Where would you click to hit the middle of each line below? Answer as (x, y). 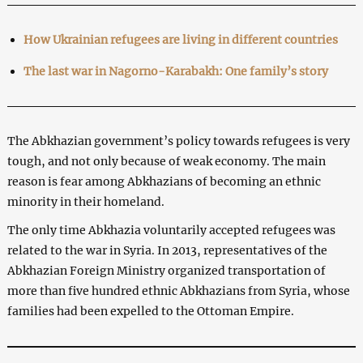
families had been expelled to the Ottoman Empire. (150, 311)
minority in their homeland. (85, 201)
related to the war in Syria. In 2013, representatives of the (167, 250)
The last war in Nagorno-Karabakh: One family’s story (175, 71)
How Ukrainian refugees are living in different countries (180, 39)
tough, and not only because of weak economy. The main (166, 161)
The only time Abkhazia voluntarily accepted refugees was (171, 230)
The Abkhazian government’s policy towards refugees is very (178, 141)
